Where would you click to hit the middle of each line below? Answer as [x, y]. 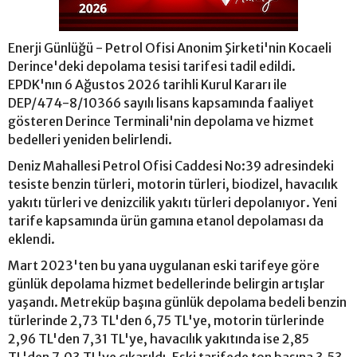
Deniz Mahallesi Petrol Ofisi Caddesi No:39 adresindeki [171, 166]
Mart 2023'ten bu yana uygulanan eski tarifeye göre [164, 266]
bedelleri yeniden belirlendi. [90, 140]
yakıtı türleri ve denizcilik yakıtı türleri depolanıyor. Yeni [173, 203]
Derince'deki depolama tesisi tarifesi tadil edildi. [152, 67]
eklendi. [31, 239]
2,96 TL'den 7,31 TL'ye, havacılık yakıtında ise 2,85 [159, 339]
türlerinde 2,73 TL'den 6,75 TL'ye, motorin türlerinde [166, 321]
